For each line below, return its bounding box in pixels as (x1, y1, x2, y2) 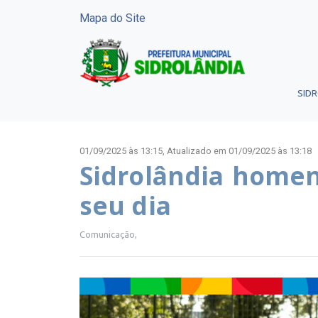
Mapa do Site (79, 11, 146, 25)
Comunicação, (79, 229, 137, 240)
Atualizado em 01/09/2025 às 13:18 (167, 146, 312, 156)
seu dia (79, 188, 171, 223)
